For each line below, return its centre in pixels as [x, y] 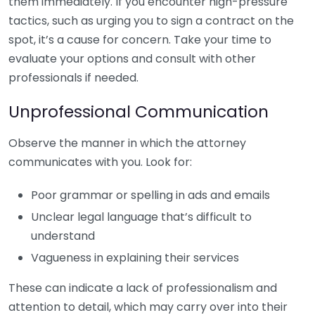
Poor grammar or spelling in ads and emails [150, 195]
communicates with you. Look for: [100, 162]
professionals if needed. [73, 78]
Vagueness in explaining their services [135, 258]
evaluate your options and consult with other [132, 59]
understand [63, 236]
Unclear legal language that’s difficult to [141, 217]
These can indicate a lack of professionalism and [143, 288]
